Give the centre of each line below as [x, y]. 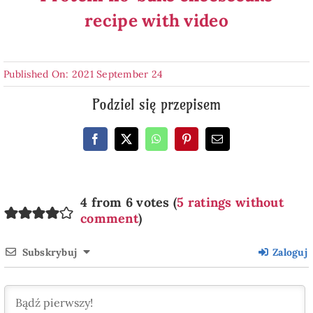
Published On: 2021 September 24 [83, 74]
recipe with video [156, 20]
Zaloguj [289, 252]
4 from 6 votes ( [129, 202]
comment [109, 218]
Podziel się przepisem [156, 104]
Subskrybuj [50, 252]
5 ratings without [230, 202]
